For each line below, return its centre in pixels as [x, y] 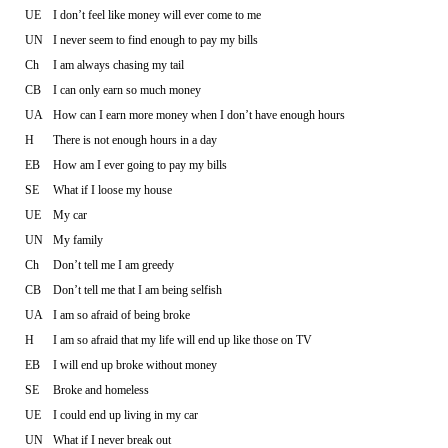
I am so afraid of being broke [121, 314]
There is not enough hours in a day [135, 139]
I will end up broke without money [135, 364]
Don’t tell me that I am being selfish [137, 289]
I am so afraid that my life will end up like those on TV [182, 339]
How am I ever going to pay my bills [140, 164]
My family [78, 239]
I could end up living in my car [125, 414]
